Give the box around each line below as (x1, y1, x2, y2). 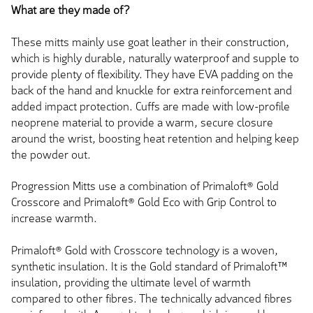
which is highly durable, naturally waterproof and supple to (11, 50, 299, 66)
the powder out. (11, 147, 91, 162)
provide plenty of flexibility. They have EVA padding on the (11, 66, 293, 82)
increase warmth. (11, 211, 97, 226)
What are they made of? (11, 3, 130, 18)
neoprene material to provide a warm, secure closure (11, 115, 273, 130)
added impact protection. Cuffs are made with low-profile (11, 99, 290, 114)
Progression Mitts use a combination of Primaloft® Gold (11, 179, 279, 194)
